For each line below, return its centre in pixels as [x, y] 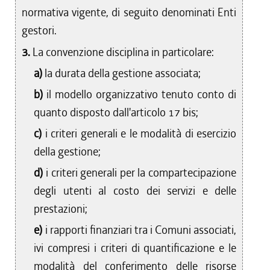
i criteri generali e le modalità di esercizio [141, 133]
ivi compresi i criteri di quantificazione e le [135, 248]
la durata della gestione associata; [123, 73]
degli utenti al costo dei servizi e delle [135, 191]
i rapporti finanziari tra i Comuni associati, [141, 230]
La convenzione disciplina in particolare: [123, 52]
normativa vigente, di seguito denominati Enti [129, 12]
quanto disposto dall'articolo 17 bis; [116, 112]
